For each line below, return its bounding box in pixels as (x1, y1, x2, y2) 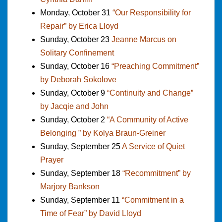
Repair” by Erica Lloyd (40, 21, 118, 30)
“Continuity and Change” (107, 88, 193, 97)
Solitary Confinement (40, 48, 114, 57)
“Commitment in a (122, 195, 184, 204)
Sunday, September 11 (40, 195, 122, 204)
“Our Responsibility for (112, 8, 191, 17)
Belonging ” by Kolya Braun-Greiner (40, 128, 166, 137)
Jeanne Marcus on (111, 35, 176, 44)
